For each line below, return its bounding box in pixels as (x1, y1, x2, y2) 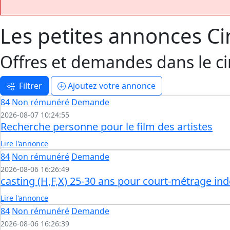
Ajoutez (68, 80, 97, 91)
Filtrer (19, 80, 42, 91)
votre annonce (97, 80, 156, 91)
